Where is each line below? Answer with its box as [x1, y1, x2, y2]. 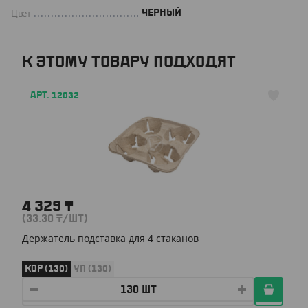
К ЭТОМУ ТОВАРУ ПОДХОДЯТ [22, 55, 236, 69]
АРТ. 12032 [30, 91, 79, 100]
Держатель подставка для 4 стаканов [22, 232, 199, 245]
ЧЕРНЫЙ [142, 8, 181, 17]
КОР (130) [25, 264, 68, 273]
